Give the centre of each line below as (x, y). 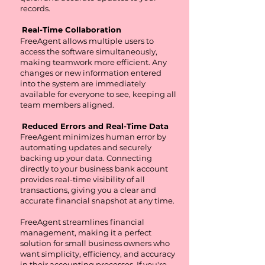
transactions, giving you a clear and (88, 190)
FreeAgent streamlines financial (82, 222)
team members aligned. (67, 105)
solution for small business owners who (95, 243)
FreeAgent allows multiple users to (87, 41)
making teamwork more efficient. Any (93, 62)
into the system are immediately (83, 83)
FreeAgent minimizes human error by (93, 137)
